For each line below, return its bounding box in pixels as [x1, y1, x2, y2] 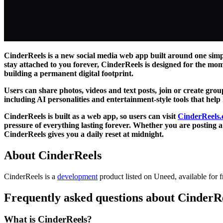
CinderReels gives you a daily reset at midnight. [4, 129, 164, 138]
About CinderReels [4, 148, 102, 162]
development [57, 172, 98, 181]
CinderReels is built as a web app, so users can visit [4, 111, 178, 120]
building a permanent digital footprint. [4, 69, 133, 78]
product [98, 172, 123, 181]
